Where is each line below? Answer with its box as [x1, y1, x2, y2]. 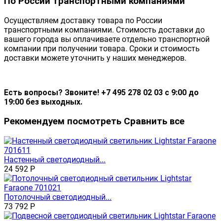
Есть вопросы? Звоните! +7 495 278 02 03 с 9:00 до [4, 88, 199, 98]
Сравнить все [124, 115, 184, 127]
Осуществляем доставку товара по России [4, 16, 162, 26]
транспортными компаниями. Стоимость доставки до [4, 25, 205, 35]
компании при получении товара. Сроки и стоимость [4, 44, 200, 54]
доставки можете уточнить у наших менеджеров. [4, 53, 186, 63]
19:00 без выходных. [4, 97, 82, 107]
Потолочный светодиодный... [4, 192, 111, 202]
